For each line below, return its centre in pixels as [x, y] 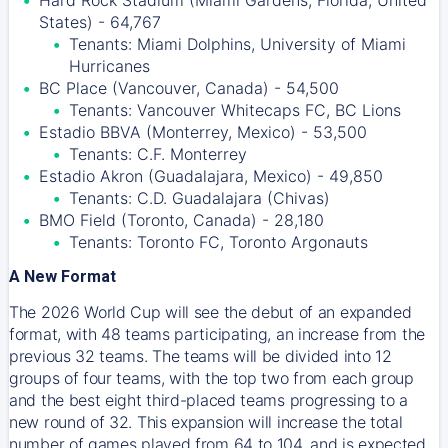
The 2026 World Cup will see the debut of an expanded [210, 312]
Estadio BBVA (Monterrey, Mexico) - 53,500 [203, 132]
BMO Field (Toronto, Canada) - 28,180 [181, 220]
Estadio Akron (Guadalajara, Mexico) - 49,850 [211, 176]
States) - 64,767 [100, 22]
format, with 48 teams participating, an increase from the [217, 334]
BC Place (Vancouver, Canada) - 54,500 [189, 88]
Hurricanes [109, 66]
